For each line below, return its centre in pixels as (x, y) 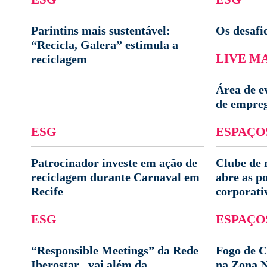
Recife (47, 191)
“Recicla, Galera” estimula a (105, 45)
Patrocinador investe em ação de (114, 163)
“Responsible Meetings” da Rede (115, 250)
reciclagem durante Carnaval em (115, 177)
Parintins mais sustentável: (101, 30)
